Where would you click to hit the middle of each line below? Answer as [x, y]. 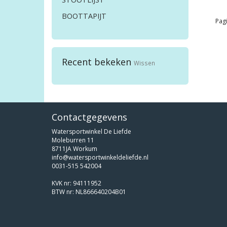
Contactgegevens [89, 117]
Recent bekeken [98, 62]
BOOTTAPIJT [84, 16]
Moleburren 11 [73, 140]
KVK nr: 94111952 [77, 183]
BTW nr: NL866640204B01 [89, 192]
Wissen [144, 63]
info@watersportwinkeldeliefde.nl [100, 158]
